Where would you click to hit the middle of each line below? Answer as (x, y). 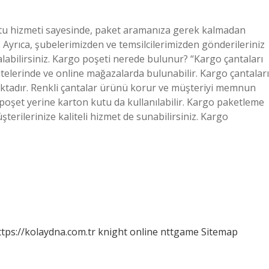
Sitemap (219, 232)
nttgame (180, 232)
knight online (128, 232)
